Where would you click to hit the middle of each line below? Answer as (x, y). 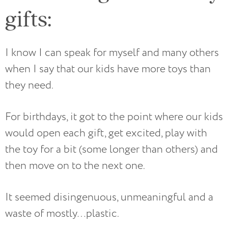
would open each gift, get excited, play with (106, 133)
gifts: (28, 18)
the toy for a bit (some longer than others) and (111, 150)
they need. (30, 85)
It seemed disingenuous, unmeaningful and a (109, 197)
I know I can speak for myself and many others (112, 53)
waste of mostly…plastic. (63, 214)
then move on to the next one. (75, 166)
